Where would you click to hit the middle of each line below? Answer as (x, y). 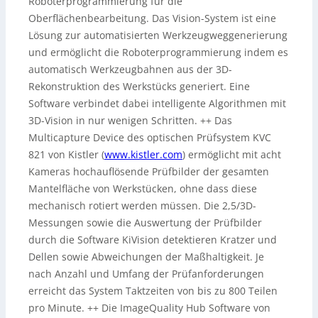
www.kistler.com (143, 155)
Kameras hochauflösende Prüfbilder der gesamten (149, 172)
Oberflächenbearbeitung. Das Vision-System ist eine (152, 18)
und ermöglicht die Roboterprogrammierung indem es (158, 53)
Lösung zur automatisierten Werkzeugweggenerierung (158, 35)
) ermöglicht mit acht (232, 155)
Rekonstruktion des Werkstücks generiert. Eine (139, 87)
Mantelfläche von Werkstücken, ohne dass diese (143, 189)
